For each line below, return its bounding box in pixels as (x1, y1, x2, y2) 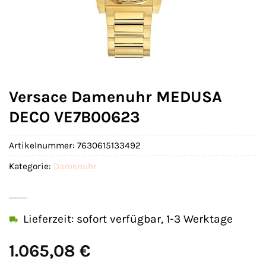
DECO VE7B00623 (9, 107, 140, 126)
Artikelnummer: (9, 140, 77, 151)
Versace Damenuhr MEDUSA (9, 87, 222, 106)
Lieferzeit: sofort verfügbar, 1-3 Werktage (23, 212, 233, 226)
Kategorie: (9, 161, 53, 172)
